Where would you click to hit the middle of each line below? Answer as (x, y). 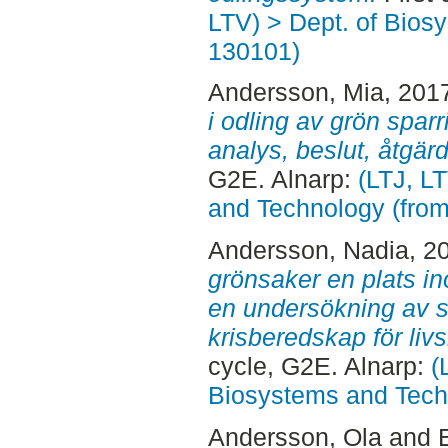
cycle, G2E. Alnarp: (319, 366)
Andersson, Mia (295, 92)
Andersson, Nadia (308, 250)
